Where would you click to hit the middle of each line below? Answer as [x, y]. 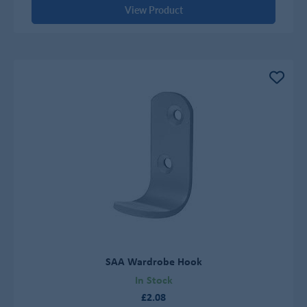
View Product [153, 10]
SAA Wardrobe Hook [153, 261]
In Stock [153, 280]
